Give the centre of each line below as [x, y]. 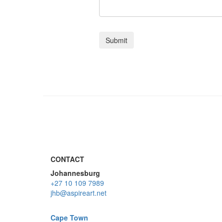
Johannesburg [75, 173]
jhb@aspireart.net [79, 193]
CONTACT [67, 159]
